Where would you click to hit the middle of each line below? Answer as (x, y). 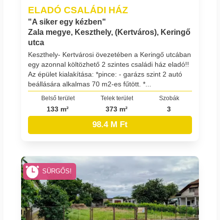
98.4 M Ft (110, 125)
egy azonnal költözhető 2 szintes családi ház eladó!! (109, 64)
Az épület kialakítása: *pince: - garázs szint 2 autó (105, 74)
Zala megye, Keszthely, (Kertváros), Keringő (109, 32)
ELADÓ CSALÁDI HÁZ (78, 10)
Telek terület (117, 98)
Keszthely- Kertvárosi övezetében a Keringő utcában (110, 54)
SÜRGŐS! (57, 172)
